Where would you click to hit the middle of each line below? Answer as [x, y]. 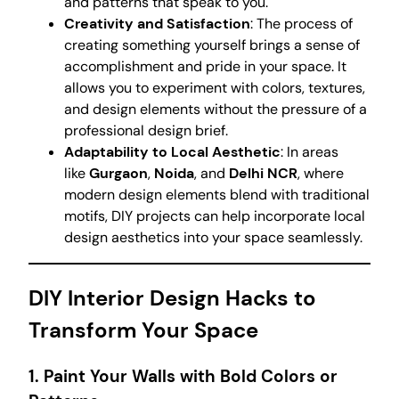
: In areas [309, 151]
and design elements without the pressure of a [216, 109]
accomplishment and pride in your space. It [205, 66]
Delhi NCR [263, 173]
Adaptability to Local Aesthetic [172, 151]
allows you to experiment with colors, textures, [215, 87]
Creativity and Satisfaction [157, 23]
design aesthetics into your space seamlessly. [213, 237]
